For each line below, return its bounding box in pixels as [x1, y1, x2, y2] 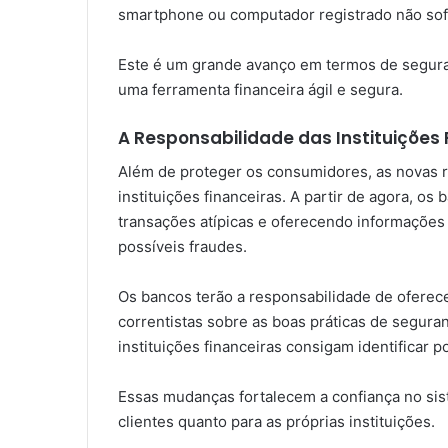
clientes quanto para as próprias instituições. [118, 411, 435, 431]
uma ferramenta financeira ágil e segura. [118, 80, 403, 100]
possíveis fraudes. [118, 236, 247, 256]
